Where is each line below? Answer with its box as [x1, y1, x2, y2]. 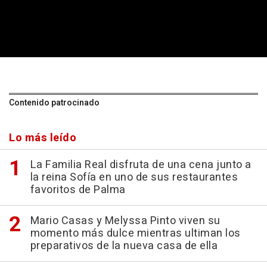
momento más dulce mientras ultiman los [30, 225, 241, 241]
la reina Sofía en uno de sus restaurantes [30, 169, 238, 185]
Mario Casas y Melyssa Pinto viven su [30, 212, 221, 229]
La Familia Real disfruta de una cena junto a [30, 156, 252, 173]
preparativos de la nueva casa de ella [30, 237, 218, 254]
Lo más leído [9, 129, 76, 146]
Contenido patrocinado [9, 96, 100, 109]
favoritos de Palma [30, 181, 126, 198]
